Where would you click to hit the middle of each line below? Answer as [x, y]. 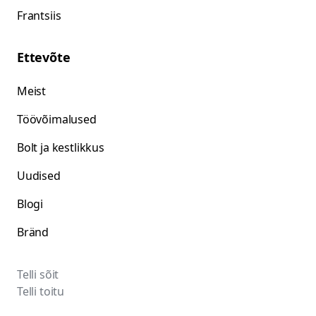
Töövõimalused [57, 119]
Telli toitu [41, 291]
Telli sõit [38, 274]
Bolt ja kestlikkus [61, 147]
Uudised [39, 176]
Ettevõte [44, 57]
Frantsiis [39, 16]
